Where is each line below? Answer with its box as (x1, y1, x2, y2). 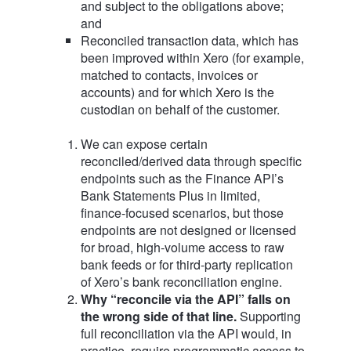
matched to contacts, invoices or (80, 65, 258, 84)
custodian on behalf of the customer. (80, 100, 280, 118)
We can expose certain (80, 135, 208, 154)
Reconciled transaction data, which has (80, 31, 299, 49)
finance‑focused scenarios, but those (80, 204, 284, 223)
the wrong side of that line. (80, 307, 237, 326)
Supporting (236, 307, 301, 326)
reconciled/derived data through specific (80, 152, 302, 171)
